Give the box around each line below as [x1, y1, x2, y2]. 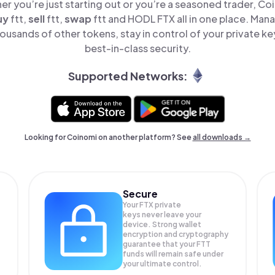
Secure [123, 187, 158, 201]
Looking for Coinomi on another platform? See [24, 133, 193, 142]
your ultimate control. [123, 259, 203, 269]
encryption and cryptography [123, 230, 229, 239]
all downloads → [192, 133, 251, 142]
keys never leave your [123, 210, 202, 220]
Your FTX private [123, 200, 182, 210]
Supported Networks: [68, 68, 188, 83]
